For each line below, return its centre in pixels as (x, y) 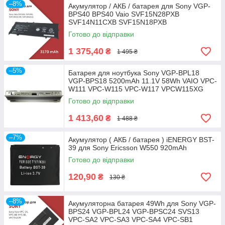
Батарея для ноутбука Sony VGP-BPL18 (134, 73)
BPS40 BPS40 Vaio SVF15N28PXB (124, 14)
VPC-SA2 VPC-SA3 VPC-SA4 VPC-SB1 (131, 219)
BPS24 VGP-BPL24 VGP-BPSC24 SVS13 (134, 211)
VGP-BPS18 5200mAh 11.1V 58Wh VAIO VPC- (143, 81)
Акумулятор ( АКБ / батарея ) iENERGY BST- (141, 140)
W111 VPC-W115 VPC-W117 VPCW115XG (136, 89)
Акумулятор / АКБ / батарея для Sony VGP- (139, 6)
